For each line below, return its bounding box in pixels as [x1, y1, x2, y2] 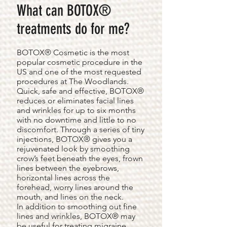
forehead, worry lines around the [17, 182, 133, 192]
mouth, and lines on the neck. [17, 192, 124, 202]
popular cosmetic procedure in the [17, 57, 142, 67]
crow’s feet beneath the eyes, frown [17, 154, 143, 163]
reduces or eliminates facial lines [17, 96, 134, 105]
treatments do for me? [17, 20, 130, 38]
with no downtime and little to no [17, 115, 136, 125]
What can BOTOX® [17, 2, 111, 20]
